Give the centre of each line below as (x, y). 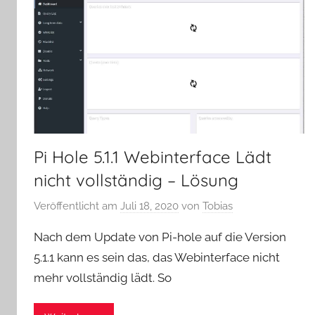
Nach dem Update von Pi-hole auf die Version (160, 237)
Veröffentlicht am (77, 206)
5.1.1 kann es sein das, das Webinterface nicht (157, 258)
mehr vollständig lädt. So (103, 278)
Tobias (218, 206)
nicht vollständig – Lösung (136, 180)
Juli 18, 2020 (149, 206)
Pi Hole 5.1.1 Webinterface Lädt (153, 156)
